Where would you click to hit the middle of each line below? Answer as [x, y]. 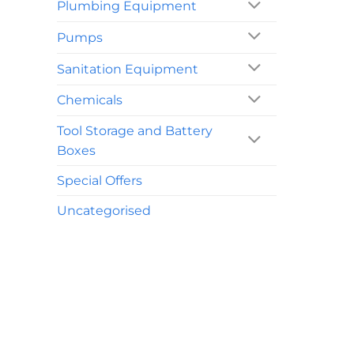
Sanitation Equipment [128, 69]
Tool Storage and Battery [135, 131]
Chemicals [90, 100]
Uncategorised [104, 211]
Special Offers [100, 181]
